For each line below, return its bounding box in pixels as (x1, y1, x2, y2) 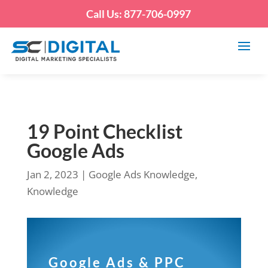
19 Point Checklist (26, 120, 182, 143)
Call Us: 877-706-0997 (86, 7, 191, 20)
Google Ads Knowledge (88, 167, 195, 181)
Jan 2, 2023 (26, 167, 78, 181)
